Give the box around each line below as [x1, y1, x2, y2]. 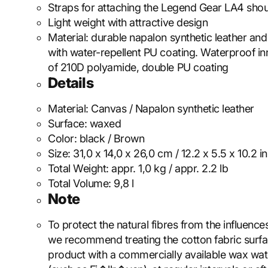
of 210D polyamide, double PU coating [48, 61, 229, 74]
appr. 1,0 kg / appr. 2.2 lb [111, 162, 229, 175]
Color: [48, 132, 80, 145]
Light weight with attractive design [48, 16, 208, 29]
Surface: [48, 117, 90, 130]
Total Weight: [48, 162, 112, 175]
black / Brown [79, 132, 145, 145]
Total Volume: [48, 177, 114, 190]
